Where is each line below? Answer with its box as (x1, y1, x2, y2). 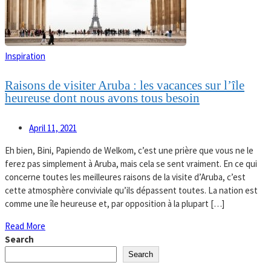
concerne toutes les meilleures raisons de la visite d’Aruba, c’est (5, 171, 246, 183)
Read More (5, 220, 45, 232)
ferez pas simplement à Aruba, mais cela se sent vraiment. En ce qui (5, 158, 257, 170)
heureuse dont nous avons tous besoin (5, 91, 200, 106)
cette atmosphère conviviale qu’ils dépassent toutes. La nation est (5, 184, 258, 197)
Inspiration (5, 50, 45, 62)
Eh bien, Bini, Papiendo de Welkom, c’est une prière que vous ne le (5, 145, 253, 157)
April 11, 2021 (29, 122, 77, 134)
